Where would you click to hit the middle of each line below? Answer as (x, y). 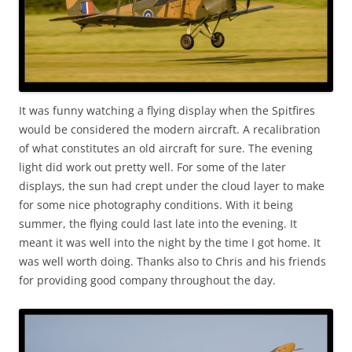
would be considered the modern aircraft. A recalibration (170, 130)
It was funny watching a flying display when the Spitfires (167, 111)
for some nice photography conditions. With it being (156, 205)
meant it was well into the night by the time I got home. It (170, 243)
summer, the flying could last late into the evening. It (158, 224)
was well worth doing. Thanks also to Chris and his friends (172, 262)
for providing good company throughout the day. (147, 280)
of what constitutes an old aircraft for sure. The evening (166, 148)
